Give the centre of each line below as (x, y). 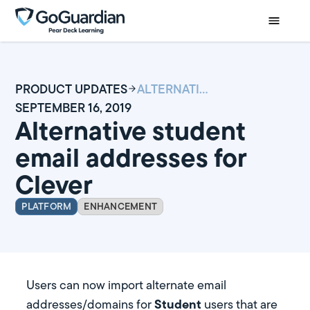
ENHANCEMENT (121, 206)
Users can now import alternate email (127, 285)
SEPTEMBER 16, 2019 (74, 107)
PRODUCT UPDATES (72, 89)
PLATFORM (47, 206)
